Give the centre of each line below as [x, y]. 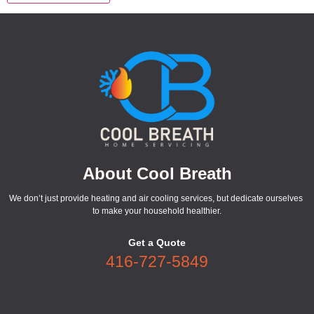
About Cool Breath [157, 174]
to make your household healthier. [157, 211]
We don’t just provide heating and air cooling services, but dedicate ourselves [157, 199]
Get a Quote [157, 243]
